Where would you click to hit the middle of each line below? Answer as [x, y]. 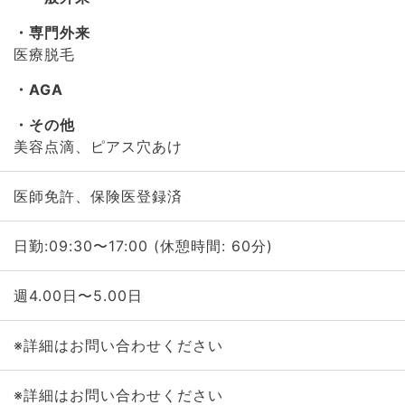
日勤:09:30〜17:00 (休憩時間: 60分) [143, 246]
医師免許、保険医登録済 [98, 196]
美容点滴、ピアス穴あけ [98, 146]
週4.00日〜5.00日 [78, 296]
